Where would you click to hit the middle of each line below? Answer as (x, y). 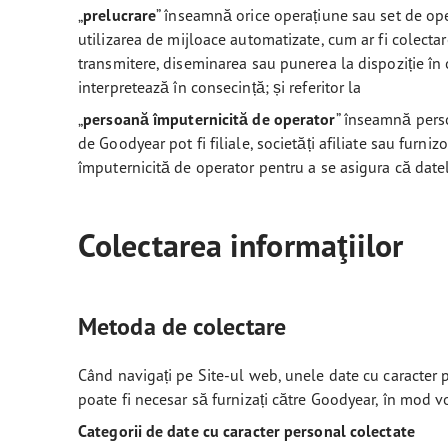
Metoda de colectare (182, 326)
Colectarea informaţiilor (241, 245)
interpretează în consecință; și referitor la (220, 87)
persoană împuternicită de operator (209, 119)
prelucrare (120, 15)
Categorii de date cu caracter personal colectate (246, 431)
